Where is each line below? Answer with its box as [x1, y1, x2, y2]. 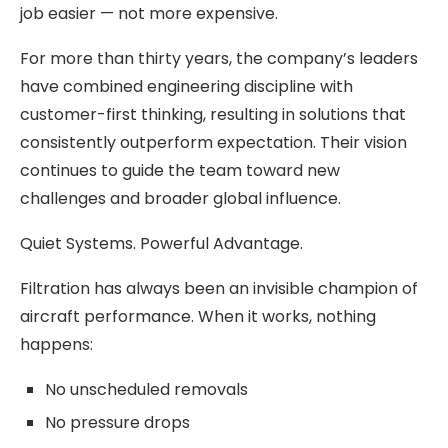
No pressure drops [45, 410, 190, 434]
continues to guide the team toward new [20, 158, 340, 182]
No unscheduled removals [45, 377, 248, 401]
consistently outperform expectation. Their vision [20, 130, 407, 154]
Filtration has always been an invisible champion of [20, 276, 418, 300]
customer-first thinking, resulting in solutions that [20, 102, 406, 126]
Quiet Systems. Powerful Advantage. [20, 231, 303, 255]
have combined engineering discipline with [20, 74, 353, 98]
